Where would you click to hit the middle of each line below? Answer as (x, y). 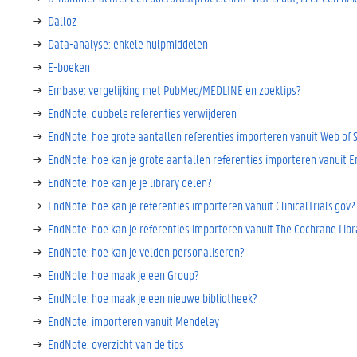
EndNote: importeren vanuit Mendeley (133, 321)
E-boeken (69, 67)
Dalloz (62, 20)
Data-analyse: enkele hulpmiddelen (128, 43)
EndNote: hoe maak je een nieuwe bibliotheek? (153, 298)
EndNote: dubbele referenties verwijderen (142, 113)
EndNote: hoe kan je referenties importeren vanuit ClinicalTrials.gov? (202, 205)
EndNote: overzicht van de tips (116, 344)
